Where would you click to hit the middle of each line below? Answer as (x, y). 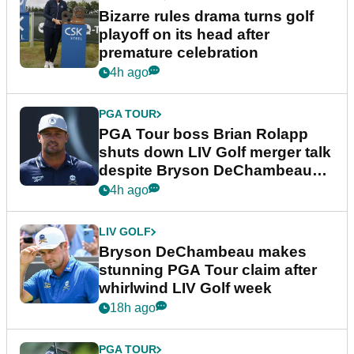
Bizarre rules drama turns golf (206, 17)
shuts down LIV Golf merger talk (215, 153)
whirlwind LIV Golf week (185, 288)
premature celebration (179, 53)
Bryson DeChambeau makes (203, 252)
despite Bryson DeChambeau (205, 171)
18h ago (133, 308)
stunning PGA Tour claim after (208, 270)
